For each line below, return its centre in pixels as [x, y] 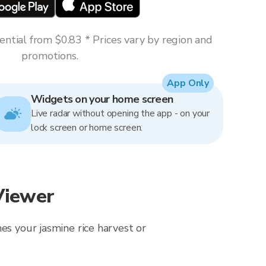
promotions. [50, 56]
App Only [188, 83]
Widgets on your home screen [102, 99]
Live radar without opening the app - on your [121, 113]
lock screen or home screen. [87, 128]
